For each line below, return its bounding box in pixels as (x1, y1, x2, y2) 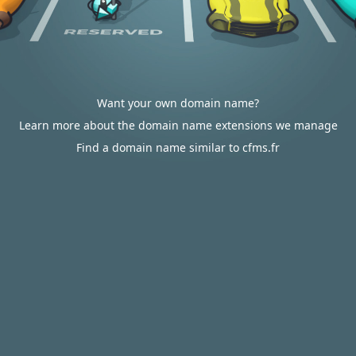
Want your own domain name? (97, 95, 259, 110)
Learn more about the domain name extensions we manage (18, 118, 338, 133)
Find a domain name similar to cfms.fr (76, 140, 280, 155)
